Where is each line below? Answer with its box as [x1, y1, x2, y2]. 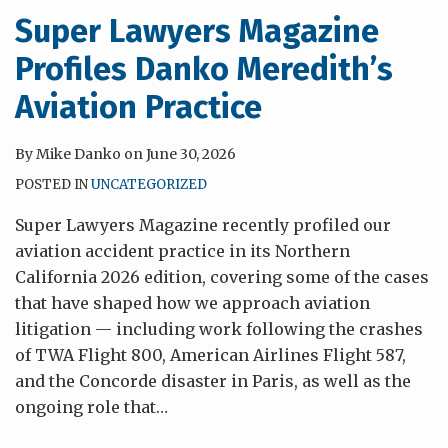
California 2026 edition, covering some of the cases [15, 267, 429, 287]
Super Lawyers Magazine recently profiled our [15, 215, 391, 235]
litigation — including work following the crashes [15, 319, 423, 339]
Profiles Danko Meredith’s [15, 50, 393, 88]
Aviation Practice [15, 88, 262, 126]
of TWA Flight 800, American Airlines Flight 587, [15, 345, 406, 365]
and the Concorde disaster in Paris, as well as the [15, 371, 411, 391]
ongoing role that [15, 397, 156, 417]
